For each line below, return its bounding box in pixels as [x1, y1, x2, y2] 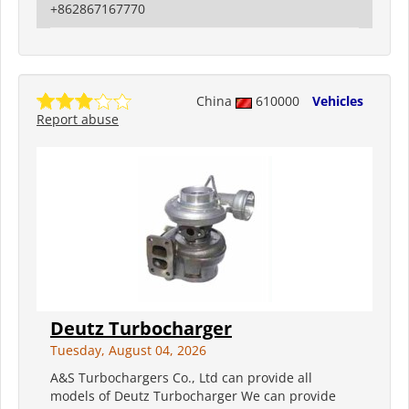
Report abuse [37, 110, 119, 129]
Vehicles [312, 92, 363, 110]
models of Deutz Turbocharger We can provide [50, 387, 336, 405]
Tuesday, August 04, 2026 [50, 341, 206, 360]
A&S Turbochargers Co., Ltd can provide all [50, 369, 312, 387]
